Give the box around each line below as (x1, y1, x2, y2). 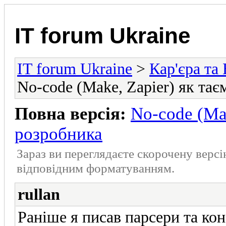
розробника (15, 124, 102, 144)
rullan (18, 185, 60, 203)
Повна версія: (15, 103, 126, 124)
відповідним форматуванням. (17, 160, 175, 175)
